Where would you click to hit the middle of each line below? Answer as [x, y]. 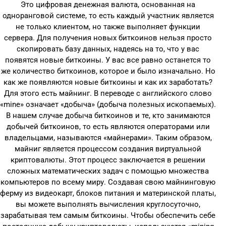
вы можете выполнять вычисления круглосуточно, [108, 204]
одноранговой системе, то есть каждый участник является [108, 16]
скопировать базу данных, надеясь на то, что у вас [108, 49]
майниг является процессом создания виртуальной [108, 149]
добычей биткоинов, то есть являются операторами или [108, 127]
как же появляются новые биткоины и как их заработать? [108, 82]
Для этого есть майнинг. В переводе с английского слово [108, 93]
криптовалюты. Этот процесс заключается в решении [108, 160]
